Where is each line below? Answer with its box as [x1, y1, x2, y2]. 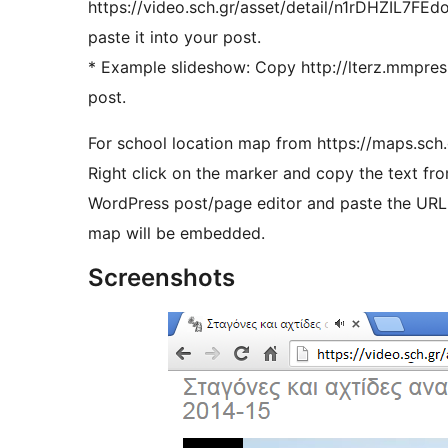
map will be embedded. [88, 223, 265, 244]
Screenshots [88, 263, 235, 293]
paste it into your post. [88, 27, 261, 48]
